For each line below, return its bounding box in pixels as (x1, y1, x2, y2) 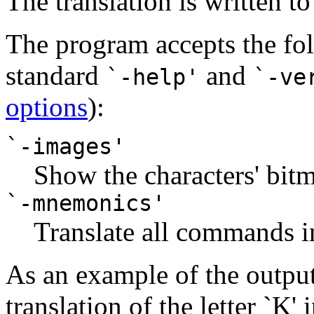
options (6, 91, 88, 122)
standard (6, 60, 106, 90)
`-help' (106, 64, 199, 90)
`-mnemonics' (6, 190, 165, 216)
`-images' (6, 133, 125, 159)
